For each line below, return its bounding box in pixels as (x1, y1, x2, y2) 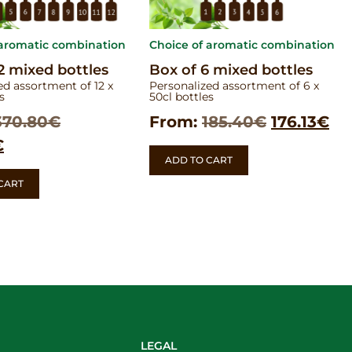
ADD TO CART (165, 153, 233, 166)
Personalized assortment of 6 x (149, 79, 319, 93)
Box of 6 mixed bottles (149, 61, 313, 79)
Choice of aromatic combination (149, 38, 335, 53)
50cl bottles (149, 90, 214, 104)
